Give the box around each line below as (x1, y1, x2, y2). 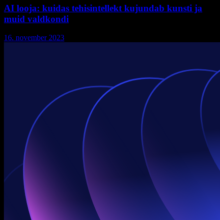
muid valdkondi (4, 13, 69, 24)
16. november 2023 (4, 33, 64, 42)
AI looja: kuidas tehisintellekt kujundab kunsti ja (4, 2, 202, 13)
